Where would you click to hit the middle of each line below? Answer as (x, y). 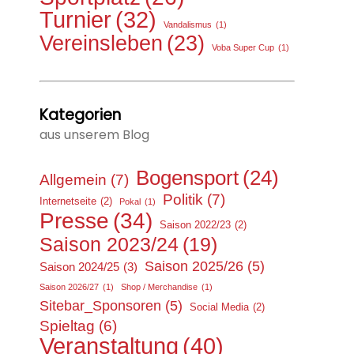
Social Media (219, 307)
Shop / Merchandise (159, 286)
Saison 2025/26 (194, 266)
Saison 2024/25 (79, 266)
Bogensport (187, 177)
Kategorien (80, 115)
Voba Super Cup (243, 47)
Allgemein (73, 179)
